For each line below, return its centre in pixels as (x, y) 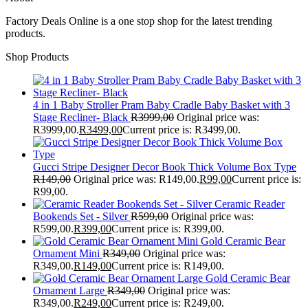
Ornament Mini (66, 253)
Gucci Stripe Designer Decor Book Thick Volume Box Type (165, 167)
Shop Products (37, 57)
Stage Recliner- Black (80, 117)
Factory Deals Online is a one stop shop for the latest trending (139, 21)
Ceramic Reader (250, 204)
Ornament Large (69, 290)
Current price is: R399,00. (168, 229)
